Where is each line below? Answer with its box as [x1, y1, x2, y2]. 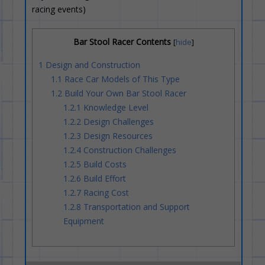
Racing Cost [81, 187, 130, 198]
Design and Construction [43, 59, 141, 70]
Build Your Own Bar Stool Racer [62, 88, 187, 99]
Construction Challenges [81, 144, 177, 156]
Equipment [63, 215, 105, 227]
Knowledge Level [81, 102, 149, 113]
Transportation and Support [81, 201, 190, 212]
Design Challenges [81, 116, 154, 127]
